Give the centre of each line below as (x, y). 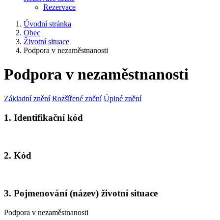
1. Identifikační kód (43, 117)
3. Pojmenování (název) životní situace (81, 193)
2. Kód (18, 156)
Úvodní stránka (47, 24)
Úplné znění (123, 98)
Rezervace (59, 7)
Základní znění (27, 98)
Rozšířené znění (77, 98)
